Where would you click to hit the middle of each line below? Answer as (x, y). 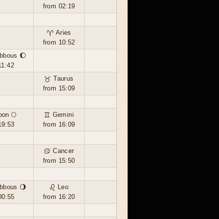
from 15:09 (59, 88)
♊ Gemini (59, 115)
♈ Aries (59, 33)
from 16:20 (59, 197)
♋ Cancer (59, 151)
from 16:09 (59, 124)
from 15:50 (59, 161)
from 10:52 (59, 42)
